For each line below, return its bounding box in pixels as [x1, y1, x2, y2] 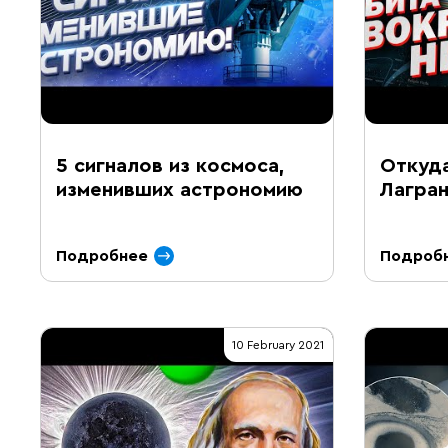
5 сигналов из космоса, [56, 156, 285, 176]
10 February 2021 [232, 339, 324, 351]
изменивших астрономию [56, 180, 303, 200]
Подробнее [56, 248, 148, 264]
